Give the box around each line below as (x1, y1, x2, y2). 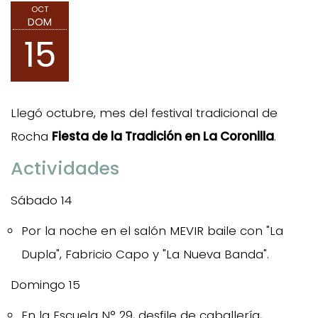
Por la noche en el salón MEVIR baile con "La (21, 221, 283, 239)
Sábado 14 (11, 191, 72, 209)
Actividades (11, 155, 119, 181)
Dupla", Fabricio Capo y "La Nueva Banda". (21, 245, 269, 263)
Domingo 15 (11, 275, 80, 293)
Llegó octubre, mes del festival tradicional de (11, 104, 278, 121)
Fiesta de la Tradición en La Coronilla (52, 127, 274, 145)
